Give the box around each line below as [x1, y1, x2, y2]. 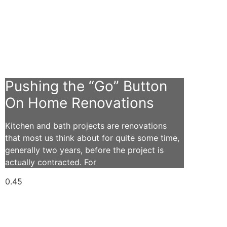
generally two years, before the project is [5, 145, 164, 155]
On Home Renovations [5, 94, 154, 111]
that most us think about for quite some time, [5, 133, 179, 143]
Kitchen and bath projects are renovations [5, 121, 167, 131]
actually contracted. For [5, 157, 96, 167]
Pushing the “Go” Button [5, 78, 167, 95]
